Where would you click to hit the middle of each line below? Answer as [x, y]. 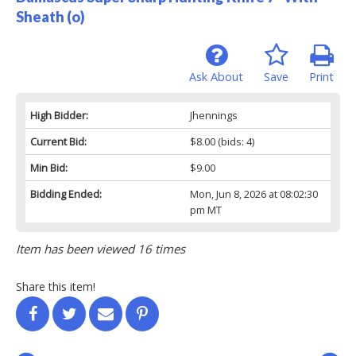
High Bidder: [59, 115]
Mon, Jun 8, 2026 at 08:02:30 [253, 193]
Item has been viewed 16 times [101, 248]
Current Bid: [58, 141]
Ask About [216, 76]
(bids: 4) [234, 141]
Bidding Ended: [66, 193]
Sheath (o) [50, 16]
